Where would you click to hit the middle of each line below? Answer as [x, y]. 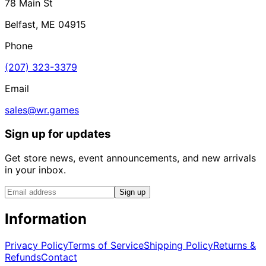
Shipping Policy [178, 245]
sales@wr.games [42, 110]
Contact [59, 257]
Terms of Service [106, 245]
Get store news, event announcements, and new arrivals [130, 158]
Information [46, 218]
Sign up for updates [58, 134]
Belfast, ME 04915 [45, 25]
